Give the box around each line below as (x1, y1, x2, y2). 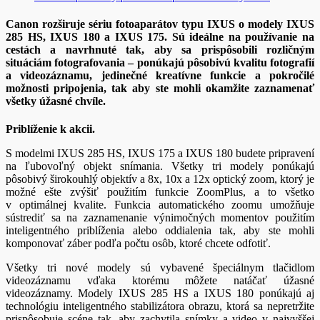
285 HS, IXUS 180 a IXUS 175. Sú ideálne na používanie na (6, 30, 314, 43)
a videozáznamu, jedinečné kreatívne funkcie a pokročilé (6, 69, 314, 81)
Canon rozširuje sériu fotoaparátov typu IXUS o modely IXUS (6, 17, 314, 30)
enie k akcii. (38, 123, 95, 136)
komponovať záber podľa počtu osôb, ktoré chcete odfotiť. (6, 237, 271, 250)
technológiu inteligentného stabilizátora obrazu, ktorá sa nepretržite (6, 300, 314, 313)
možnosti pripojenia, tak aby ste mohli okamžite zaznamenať (6, 81, 314, 94)
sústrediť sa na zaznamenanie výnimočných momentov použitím (6, 211, 314, 224)
